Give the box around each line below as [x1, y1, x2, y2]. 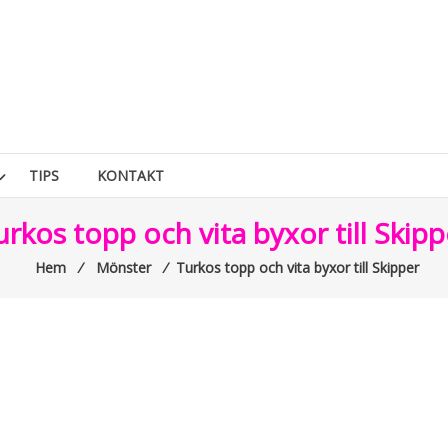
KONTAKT [97, 166, 164, 185]
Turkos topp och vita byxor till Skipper [175, 258, 419, 277]
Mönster [95, 258, 151, 277]
